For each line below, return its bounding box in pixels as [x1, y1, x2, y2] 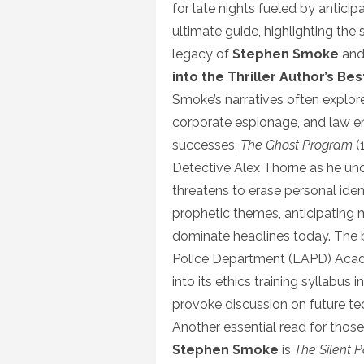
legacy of [172, 46, 232, 62]
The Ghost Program [240, 137, 353, 153]
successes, [172, 137, 240, 153]
